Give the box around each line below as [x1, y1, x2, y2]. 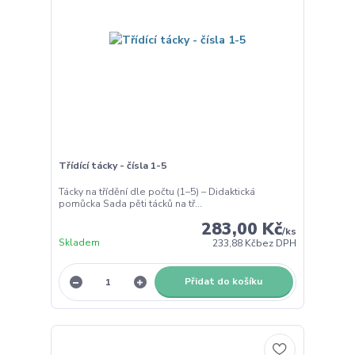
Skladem [58, 236, 100, 250]
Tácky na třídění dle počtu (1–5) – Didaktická [58, 185, 255, 199]
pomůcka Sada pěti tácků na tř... [58, 197, 202, 211]
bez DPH [256, 237, 297, 250]
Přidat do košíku [185, 275, 263, 288]
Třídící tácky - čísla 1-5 [58, 158, 166, 172]
